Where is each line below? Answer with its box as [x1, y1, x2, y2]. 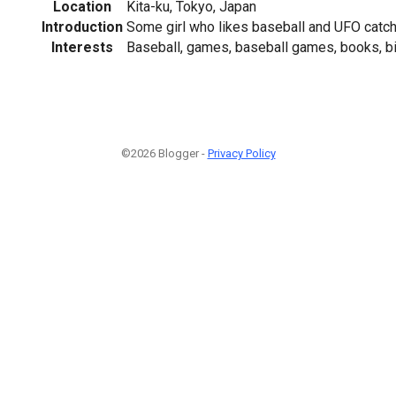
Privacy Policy [207, 146, 276, 160]
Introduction [42, 18, 123, 35]
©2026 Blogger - [120, 146, 208, 160]
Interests [51, 38, 113, 56]
